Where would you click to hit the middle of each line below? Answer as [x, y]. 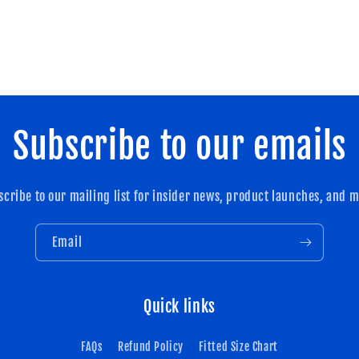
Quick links [179, 307]
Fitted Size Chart [238, 347]
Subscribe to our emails [179, 146]
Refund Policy [151, 347]
